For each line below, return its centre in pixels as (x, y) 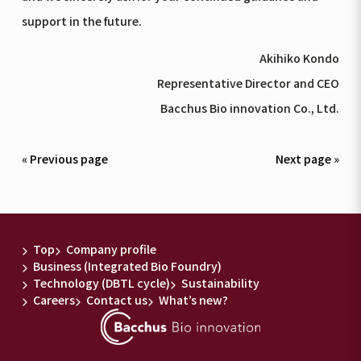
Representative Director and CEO (249, 83)
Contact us (117, 300)
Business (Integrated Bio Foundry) (128, 266)
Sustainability (221, 283)
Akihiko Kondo (300, 58)
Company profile (112, 249)
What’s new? (194, 300)
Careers (54, 300)
